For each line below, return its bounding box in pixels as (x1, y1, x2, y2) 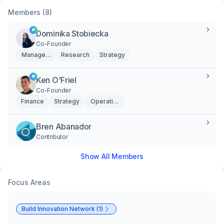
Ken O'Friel (36, 75, 76, 85)
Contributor (36, 133, 68, 140)
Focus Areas (8, 178, 50, 186)
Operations (90, 97, 124, 105)
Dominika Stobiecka (36, 28, 108, 38)
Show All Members (80, 152, 143, 160)
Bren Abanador (36, 121, 92, 131)
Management (21, 51, 60, 58)
